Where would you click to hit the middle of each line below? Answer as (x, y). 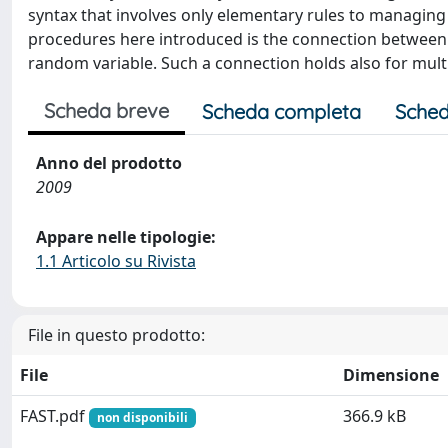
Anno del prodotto (109, 163)
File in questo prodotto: (116, 335)
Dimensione (391, 375)
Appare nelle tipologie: (126, 237)
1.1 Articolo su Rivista (116, 261)
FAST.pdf (54, 416)
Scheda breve (106, 110)
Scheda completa (281, 111)
